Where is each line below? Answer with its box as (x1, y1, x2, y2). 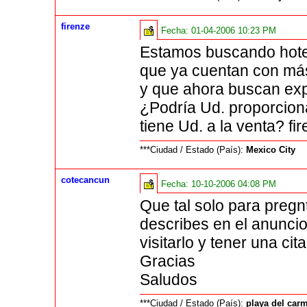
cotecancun (61, 175, 110, 186)
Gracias (140, 252, 196, 271)
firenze (61, 21, 90, 32)
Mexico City (246, 145, 296, 156)
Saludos (140, 271, 198, 289)
